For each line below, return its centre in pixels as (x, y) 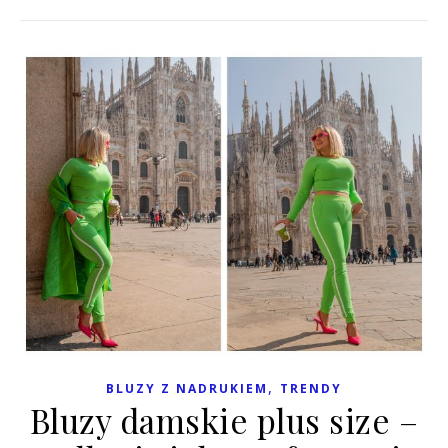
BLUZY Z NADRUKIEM (187, 388)
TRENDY (311, 388)
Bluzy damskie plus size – (224, 419)
